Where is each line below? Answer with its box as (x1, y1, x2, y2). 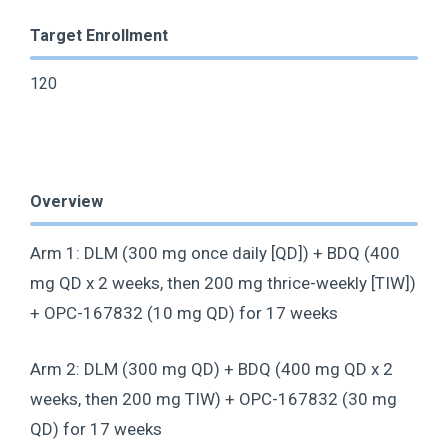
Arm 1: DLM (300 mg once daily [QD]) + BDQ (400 (30, 243, 400, 264)
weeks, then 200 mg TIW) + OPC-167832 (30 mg (30, 388, 397, 409)
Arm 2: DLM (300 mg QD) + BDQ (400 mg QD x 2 (30, 358, 393, 379)
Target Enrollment (30, 26, 168, 46)
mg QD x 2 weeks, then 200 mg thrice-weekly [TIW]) (30, 273, 416, 294)
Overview (30, 192, 103, 212)
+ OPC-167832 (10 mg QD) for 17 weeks (30, 303, 338, 324)
